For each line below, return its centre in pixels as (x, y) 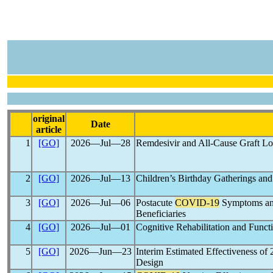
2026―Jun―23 (100, 251)
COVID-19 (197, 203)
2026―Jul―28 (100, 143)
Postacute (155, 203)
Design (150, 262)
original (49, 119)
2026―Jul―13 (100, 178)
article (49, 129)
